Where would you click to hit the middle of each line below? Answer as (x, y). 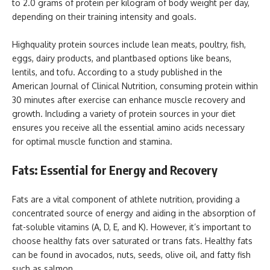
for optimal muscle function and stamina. (92, 141)
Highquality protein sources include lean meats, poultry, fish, (129, 44)
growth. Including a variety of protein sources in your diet (124, 113)
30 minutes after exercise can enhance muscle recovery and (129, 99)
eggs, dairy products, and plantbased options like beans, (122, 58)
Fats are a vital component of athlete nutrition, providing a (126, 199)
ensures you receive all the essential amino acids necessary (128, 127)
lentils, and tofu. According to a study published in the (117, 72)
